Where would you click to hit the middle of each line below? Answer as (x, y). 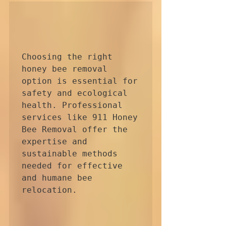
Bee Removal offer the (75, 129)
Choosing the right (67, 56)
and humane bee (57, 178)
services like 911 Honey (80, 117)
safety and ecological (75, 93)
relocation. (49, 190)
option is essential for (80, 81)
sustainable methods (70, 153)
